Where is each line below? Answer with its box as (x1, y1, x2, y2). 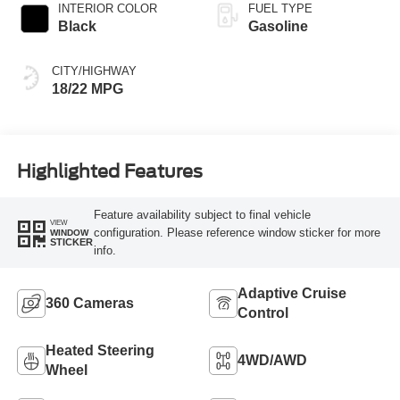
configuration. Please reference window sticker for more (93, 225, 380, 239)
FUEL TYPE (248, 2, 312, 16)
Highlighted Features (16, 160, 203, 182)
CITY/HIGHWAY (51, 64, 137, 79)
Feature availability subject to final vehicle (93, 207, 311, 221)
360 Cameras (45, 296, 134, 312)
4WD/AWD (237, 353, 307, 369)
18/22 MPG (51, 81, 123, 97)
